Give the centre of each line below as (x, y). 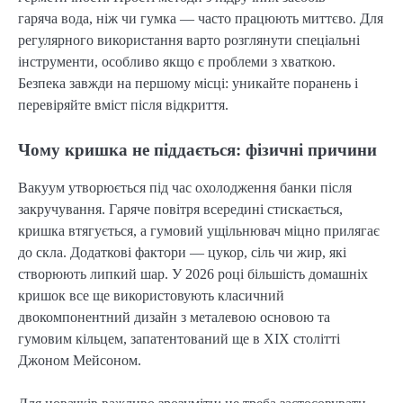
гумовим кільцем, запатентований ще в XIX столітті (179, 338)
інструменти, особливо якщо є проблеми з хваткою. (177, 61)
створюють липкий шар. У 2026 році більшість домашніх (193, 273)
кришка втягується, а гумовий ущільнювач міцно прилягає (199, 230)
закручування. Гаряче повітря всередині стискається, (180, 209)
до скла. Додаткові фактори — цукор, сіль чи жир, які (182, 252)
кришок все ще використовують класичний (151, 295)
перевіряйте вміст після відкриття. (123, 104)
